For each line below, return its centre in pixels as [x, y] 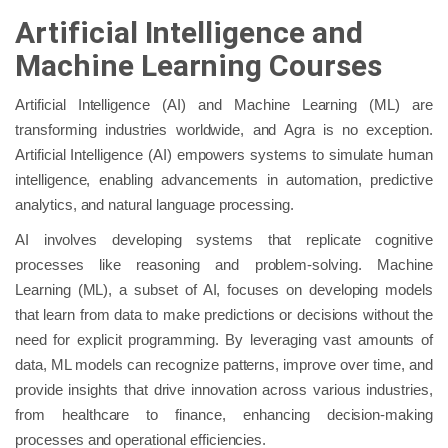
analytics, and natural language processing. [157, 204]
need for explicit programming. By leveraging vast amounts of [224, 339]
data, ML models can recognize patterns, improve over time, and [224, 364]
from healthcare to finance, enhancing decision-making [224, 414]
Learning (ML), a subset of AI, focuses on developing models [224, 289]
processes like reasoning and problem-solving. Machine [224, 264]
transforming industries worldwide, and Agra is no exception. [224, 129]
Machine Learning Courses [202, 65]
